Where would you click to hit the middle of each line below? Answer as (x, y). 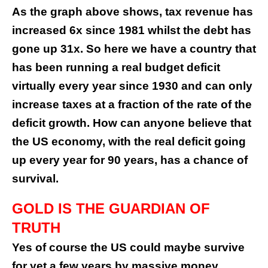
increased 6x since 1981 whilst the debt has (132, 31)
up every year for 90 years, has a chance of (130, 160)
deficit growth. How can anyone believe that (132, 123)
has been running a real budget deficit (116, 68)
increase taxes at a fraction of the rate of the (132, 105)
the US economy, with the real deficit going (129, 142)
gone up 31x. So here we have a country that (134, 49)
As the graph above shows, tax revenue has (133, 12)
